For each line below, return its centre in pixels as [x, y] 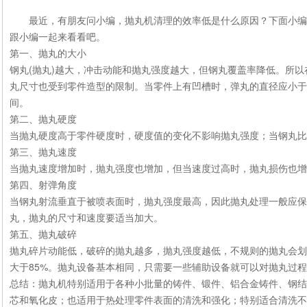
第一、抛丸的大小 [48, 53]
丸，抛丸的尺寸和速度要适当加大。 [86, 217]
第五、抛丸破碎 [43, 234]
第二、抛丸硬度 [43, 119]
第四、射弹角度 [43, 184]
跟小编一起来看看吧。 [58, 36]
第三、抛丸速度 [43, 151]
